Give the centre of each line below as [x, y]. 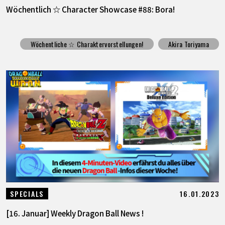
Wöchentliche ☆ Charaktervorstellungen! [87, 44]
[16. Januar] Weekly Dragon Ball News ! [75, 213]
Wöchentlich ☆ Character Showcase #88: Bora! [90, 9]
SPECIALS [27, 194]
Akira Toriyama [188, 44]
